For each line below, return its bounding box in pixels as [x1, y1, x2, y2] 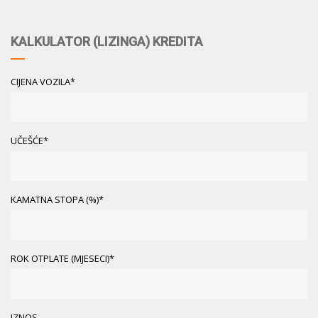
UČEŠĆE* [11, 133, 48, 147]
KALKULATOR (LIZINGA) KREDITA [11, 33, 203, 49]
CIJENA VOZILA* [11, 75, 75, 88]
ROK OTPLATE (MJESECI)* [11, 251, 114, 265]
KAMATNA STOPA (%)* [11, 192, 104, 206]
